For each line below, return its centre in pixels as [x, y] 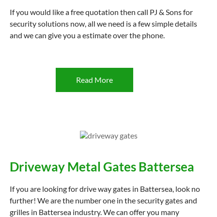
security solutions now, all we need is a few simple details [103, 23]
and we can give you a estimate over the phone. [87, 35]
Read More [94, 80]
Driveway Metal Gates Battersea [102, 167]
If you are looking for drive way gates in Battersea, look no [105, 189]
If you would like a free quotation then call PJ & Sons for [101, 12]
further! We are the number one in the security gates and [103, 200]
